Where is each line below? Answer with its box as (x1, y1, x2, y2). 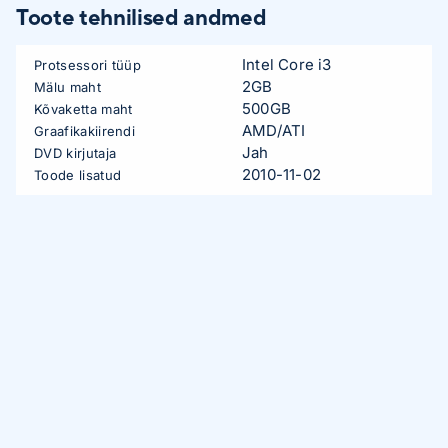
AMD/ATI (242, 121, 306, 140)
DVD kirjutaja (34, 145, 117, 161)
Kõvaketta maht (34, 101, 133, 117)
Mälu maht (34, 79, 101, 95)
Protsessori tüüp (34, 57, 142, 73)
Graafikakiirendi (34, 123, 136, 139)
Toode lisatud (34, 167, 122, 183)
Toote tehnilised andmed (16, 4, 267, 30)
